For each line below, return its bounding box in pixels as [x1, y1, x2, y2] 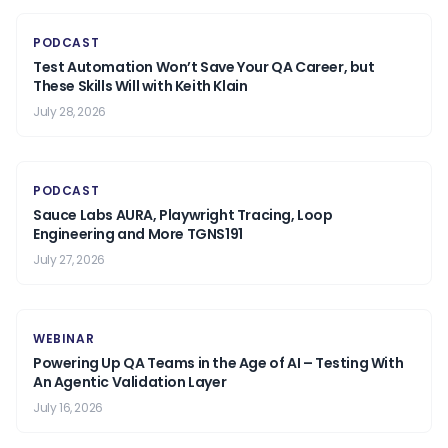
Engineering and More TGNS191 [33, 224, 243, 245]
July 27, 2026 [33, 251, 105, 269]
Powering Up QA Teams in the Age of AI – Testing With [33, 353, 404, 374]
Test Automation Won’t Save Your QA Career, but [33, 57, 375, 78]
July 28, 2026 [33, 103, 106, 121]
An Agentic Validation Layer [33, 372, 227, 393]
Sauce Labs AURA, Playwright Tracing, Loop [33, 205, 333, 226]
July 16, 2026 [33, 399, 103, 417]
